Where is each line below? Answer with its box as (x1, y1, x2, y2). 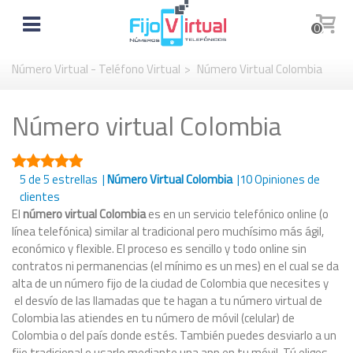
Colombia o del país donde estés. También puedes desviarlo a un (12, 326, 336, 344)
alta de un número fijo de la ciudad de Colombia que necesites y (12, 274, 329, 292)
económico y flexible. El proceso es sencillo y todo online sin (12, 240, 307, 258)
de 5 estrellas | (26, 170, 107, 188)
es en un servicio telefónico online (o (146, 205, 329, 223)
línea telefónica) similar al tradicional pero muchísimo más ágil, (12, 222, 324, 240)
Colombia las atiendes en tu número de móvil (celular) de (12, 309, 295, 327)
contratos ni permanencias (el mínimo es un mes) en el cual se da (12, 257, 339, 275)
